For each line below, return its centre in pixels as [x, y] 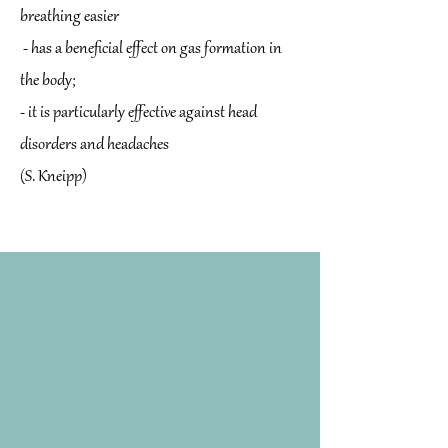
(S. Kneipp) [53, 177]
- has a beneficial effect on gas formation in [151, 49]
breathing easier [69, 17]
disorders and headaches [94, 145]
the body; [47, 81]
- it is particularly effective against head [138, 113]
